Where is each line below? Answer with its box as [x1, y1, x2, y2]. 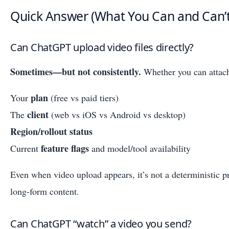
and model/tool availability [89, 142, 191, 154]
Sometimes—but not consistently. [10, 64, 141, 78]
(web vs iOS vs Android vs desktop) [49, 108, 186, 121]
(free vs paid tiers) [48, 91, 119, 104]
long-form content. [10, 185, 79, 197]
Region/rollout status [10, 124, 93, 138]
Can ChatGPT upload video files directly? [10, 40, 194, 54]
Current [10, 142, 41, 154]
